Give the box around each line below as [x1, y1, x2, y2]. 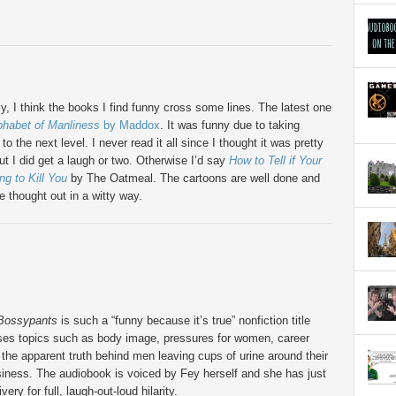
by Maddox [100, 118, 160, 132]
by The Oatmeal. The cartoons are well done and [67, 171, 320, 185]
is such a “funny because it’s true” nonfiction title [57, 314, 310, 327]
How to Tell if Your [229, 154, 322, 167]
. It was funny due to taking [160, 118, 300, 132]
